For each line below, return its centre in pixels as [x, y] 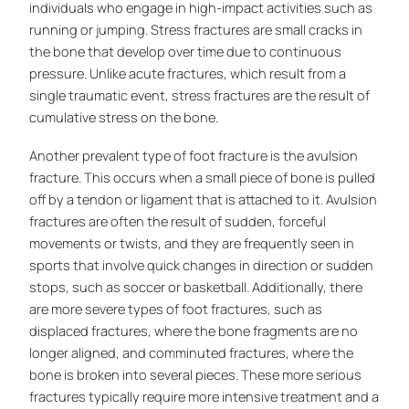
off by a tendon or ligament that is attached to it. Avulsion [204, 199]
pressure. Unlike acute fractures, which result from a [188, 73]
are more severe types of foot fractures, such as [176, 309]
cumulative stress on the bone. [124, 117]
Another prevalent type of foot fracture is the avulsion [194, 156]
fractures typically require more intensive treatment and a [204, 397]
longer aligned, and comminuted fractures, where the [192, 353]
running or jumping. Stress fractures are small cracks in [196, 29]
